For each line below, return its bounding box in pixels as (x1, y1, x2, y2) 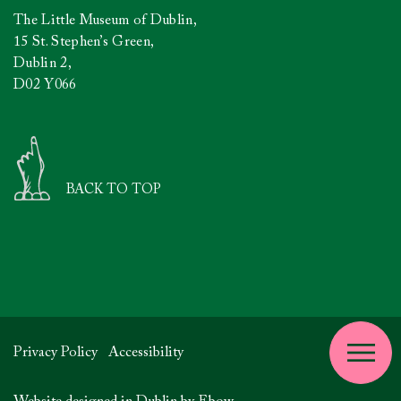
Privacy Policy (13, 345, 98, 360)
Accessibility (108, 345, 183, 360)
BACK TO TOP (66, 183, 162, 197)
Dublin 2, (13, 55, 72, 71)
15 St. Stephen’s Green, (13, 34, 155, 49)
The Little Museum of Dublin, (13, 13, 197, 28)
